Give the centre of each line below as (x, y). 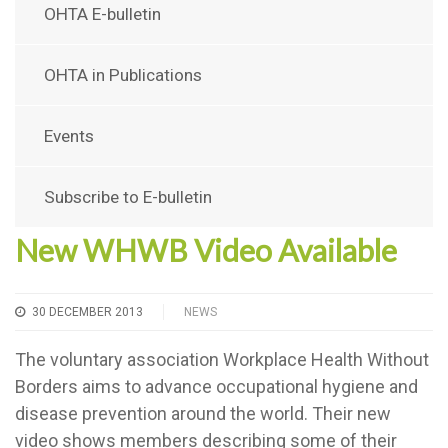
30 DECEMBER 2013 (86, 312)
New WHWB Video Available (206, 250)
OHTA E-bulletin (102, 14)
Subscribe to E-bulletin (128, 197)
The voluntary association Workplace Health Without (222, 359)
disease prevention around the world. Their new (203, 413)
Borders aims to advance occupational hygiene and (216, 386)
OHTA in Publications (123, 75)
